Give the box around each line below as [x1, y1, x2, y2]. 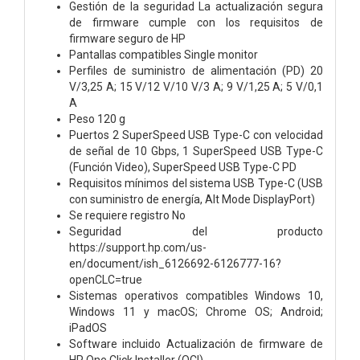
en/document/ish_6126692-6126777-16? [69, 256, 281, 270]
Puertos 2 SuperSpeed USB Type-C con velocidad [69, 128, 323, 141]
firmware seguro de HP [69, 31, 186, 45]
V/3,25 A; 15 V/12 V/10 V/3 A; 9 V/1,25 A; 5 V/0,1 [69, 80, 323, 93]
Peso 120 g [69, 112, 125, 125]
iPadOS [69, 321, 107, 334]
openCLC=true [69, 272, 142, 286]
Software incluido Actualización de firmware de [69, 337, 323, 350]
